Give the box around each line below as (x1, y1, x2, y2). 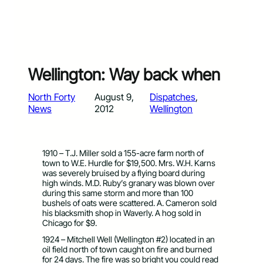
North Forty (28, 91, 75, 103)
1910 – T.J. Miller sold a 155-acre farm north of (42, 148, 204, 159)
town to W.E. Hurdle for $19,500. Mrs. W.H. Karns (42, 158, 215, 168)
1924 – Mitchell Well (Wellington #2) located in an (42, 234, 215, 244)
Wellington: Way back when (28, 65, 220, 85)
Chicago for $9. (42, 218, 97, 228)
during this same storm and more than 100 (42, 188, 193, 198)
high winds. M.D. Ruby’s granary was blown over (42, 178, 215, 188)
